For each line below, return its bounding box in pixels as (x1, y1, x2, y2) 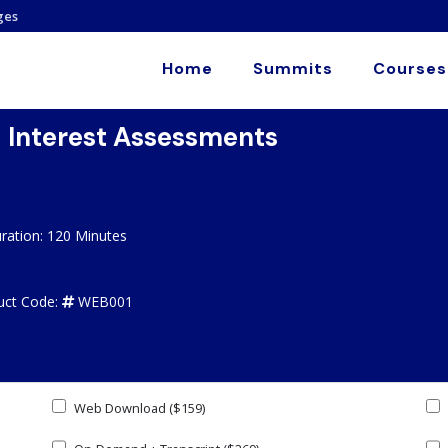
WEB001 (74, 292, 133, 311)
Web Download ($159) (71, 399, 206, 418)
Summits (253, 58, 334, 79)
